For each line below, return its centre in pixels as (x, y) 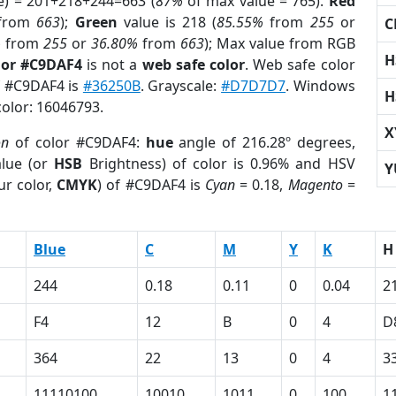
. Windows (320, 86)
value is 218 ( (167, 22)
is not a (112, 65)
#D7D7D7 (254, 86)
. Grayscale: (181, 86)
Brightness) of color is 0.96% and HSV (219, 164)
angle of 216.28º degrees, (264, 142)
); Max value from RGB (279, 43)
